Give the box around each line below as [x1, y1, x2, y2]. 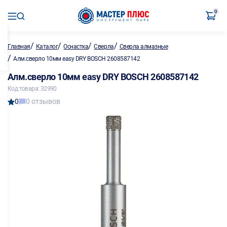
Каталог [35, 43, 58, 50]
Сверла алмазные [119, 43, 168, 50]
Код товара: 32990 [8, 85, 57, 92]
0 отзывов [26, 97, 60, 105]
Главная [8, 43, 30, 50]
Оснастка [63, 43, 89, 50]
